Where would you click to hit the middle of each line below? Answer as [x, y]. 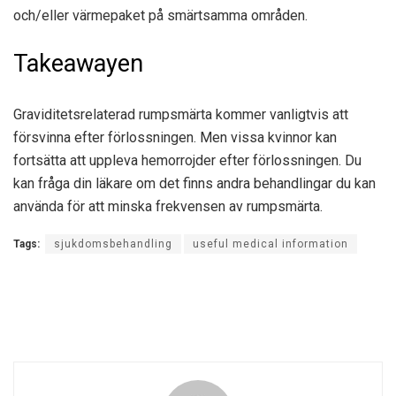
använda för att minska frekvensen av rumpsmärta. [168, 206]
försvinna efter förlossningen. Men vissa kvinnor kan [175, 137]
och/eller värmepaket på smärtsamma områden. [160, 16]
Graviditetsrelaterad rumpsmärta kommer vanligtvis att [181, 114]
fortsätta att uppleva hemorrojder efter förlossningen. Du [187, 160]
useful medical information [270, 244]
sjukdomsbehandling [113, 244]
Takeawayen [78, 63]
